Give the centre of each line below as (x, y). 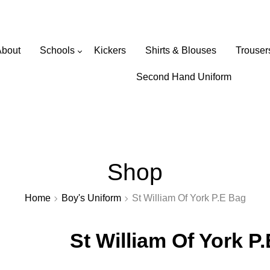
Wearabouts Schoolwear (137, 15)
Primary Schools (80, 76)
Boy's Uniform (91, 198)
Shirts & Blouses (181, 51)
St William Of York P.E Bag (189, 198)
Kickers (110, 51)
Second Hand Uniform (184, 77)
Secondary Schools (85, 94)
